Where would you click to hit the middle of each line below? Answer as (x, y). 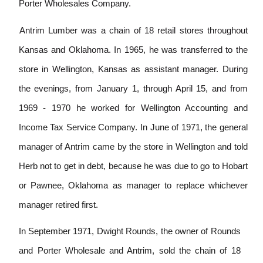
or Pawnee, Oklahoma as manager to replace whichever (133, 185)
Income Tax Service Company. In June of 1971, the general (133, 127)
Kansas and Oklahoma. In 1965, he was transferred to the (133, 50)
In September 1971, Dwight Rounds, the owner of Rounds (129, 232)
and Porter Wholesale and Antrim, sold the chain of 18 (130, 251)
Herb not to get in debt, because (81, 166)
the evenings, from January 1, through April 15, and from (133, 88)
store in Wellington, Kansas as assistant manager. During (133, 69)
